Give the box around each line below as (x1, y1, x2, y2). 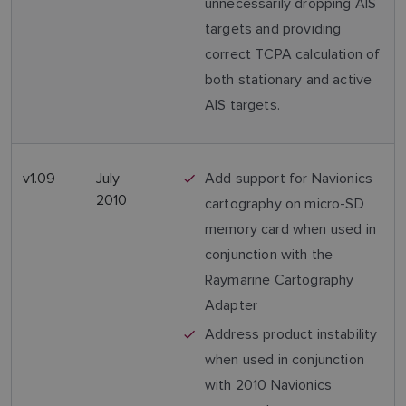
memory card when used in (205, 220, 376, 237)
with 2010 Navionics (205, 376, 333, 393)
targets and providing (205, 20, 342, 37)
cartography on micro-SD (205, 195, 364, 212)
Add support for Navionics (205, 169, 373, 187)
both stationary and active (205, 71, 372, 88)
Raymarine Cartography (205, 271, 354, 288)
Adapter (205, 296, 258, 314)
